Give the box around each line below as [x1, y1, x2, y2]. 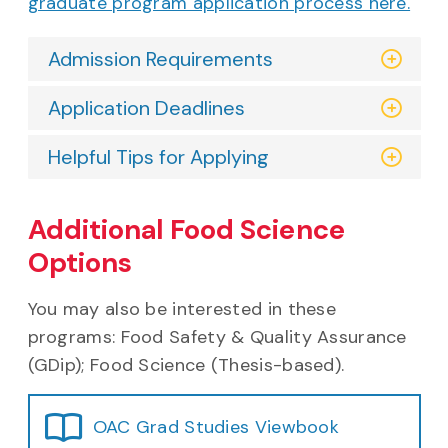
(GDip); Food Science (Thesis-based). [27, 352, 345, 377]
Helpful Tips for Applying [47, 143, 269, 170]
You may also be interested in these [27, 296, 336, 321]
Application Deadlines [47, 94, 245, 121]
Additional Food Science [27, 211, 345, 248]
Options [27, 244, 133, 281]
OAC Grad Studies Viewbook [92, 414, 339, 439]
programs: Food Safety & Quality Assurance [27, 324, 407, 349]
